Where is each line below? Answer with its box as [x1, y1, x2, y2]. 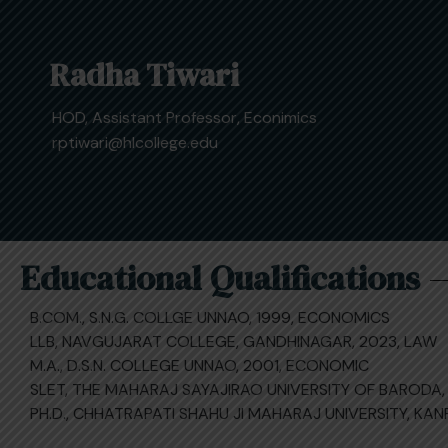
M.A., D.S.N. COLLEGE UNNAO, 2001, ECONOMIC [30, 355, 369, 376]
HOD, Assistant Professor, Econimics [52, 107, 317, 128]
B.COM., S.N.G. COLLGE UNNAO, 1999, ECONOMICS [30, 307, 390, 328]
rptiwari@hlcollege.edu [52, 132, 218, 153]
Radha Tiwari [50, 53, 239, 97]
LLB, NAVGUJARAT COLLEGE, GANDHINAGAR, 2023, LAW [30, 331, 437, 352]
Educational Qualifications [20, 254, 420, 302]
